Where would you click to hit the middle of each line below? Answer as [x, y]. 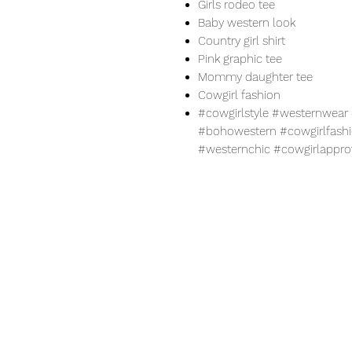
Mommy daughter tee [255, 77]
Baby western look [247, 23]
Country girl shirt [242, 41]
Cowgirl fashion [241, 95]
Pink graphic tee [240, 59]
